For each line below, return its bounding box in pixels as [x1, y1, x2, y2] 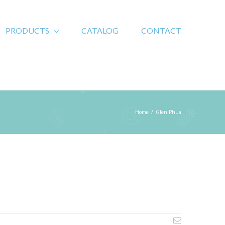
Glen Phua [156, 108, 181, 116]
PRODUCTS [6, 26, 49, 35]
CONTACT [141, 26, 181, 35]
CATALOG [81, 26, 119, 35]
